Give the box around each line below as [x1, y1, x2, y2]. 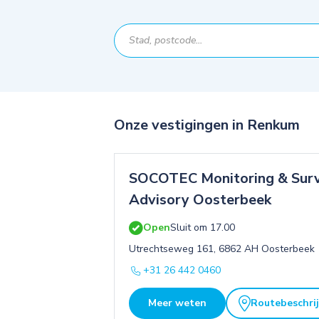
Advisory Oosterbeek [129, 189, 271, 209]
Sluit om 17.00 [170, 220, 235, 234]
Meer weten [147, 296, 206, 310]
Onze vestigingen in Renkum [114, 115, 300, 135]
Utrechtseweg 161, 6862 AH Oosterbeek [129, 241, 315, 256]
